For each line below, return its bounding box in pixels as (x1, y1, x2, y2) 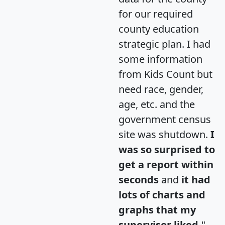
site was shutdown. (119, 128, 210, 142)
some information (119, 52, 202, 66)
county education (119, 22, 199, 36)
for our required (119, 7, 193, 21)
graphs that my (119, 203, 196, 217)
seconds (119, 173, 159, 187)
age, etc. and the (119, 97, 195, 111)
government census (119, 113, 211, 127)
